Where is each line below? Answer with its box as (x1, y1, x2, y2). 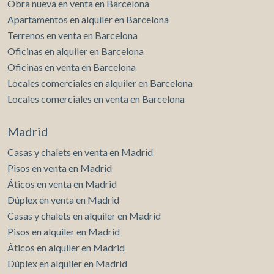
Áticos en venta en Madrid (7, 178, 117, 190)
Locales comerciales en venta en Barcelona (7, 93, 185, 105)
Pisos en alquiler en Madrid (7, 226, 120, 238)
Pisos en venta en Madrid (7, 162, 112, 174)
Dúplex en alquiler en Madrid (7, 257, 127, 270)
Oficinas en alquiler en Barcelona (7, 45, 144, 57)
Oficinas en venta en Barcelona (7, 61, 136, 73)
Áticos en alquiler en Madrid (7, 242, 125, 254)
